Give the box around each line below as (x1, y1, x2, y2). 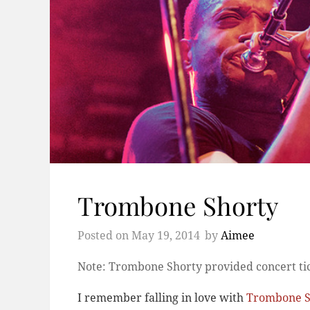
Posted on (77, 229, 131, 243)
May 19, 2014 (131, 229, 200, 243)
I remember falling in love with (77, 291, 246, 305)
